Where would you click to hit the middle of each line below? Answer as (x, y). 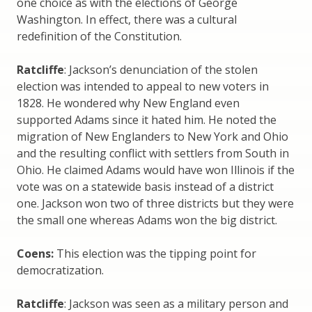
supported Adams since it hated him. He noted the (147, 119)
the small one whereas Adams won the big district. (147, 220)
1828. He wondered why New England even (128, 103)
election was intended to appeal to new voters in (143, 86)
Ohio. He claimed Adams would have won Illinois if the (156, 170)
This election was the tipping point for (156, 253)
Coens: (37, 253)
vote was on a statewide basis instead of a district (145, 186)
